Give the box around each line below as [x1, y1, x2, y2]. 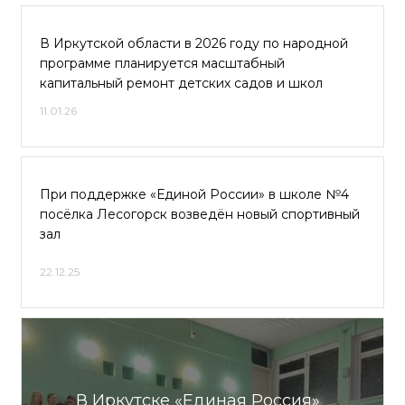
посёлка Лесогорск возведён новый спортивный [40, 206, 360, 222]
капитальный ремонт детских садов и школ [40, 75, 323, 91]
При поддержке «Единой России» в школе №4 [40, 186, 349, 202]
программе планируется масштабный [40, 55, 285, 71]
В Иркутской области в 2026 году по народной [40, 35, 348, 52]
